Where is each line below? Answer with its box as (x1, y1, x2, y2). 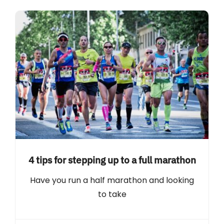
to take (97, 188, 126, 200)
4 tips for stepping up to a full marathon (28, 153, 196, 166)
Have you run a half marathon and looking (30, 174, 194, 186)
